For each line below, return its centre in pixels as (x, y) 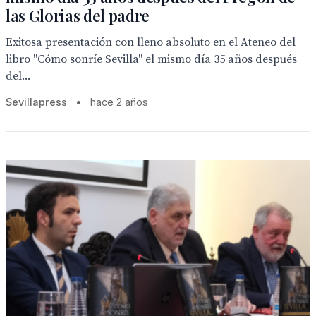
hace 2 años (119, 102)
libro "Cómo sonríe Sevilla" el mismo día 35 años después (151, 59)
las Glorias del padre (78, 16)
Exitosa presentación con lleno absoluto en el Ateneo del (151, 42)
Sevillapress (36, 102)
